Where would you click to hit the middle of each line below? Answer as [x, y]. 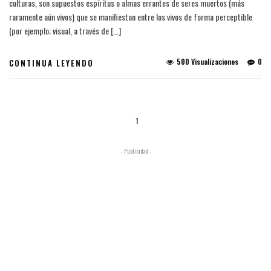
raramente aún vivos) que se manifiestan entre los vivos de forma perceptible [131, 17]
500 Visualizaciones [207, 62]
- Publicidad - [135, 151]
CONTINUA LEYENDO [51, 63]
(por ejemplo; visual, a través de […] [65, 31]
